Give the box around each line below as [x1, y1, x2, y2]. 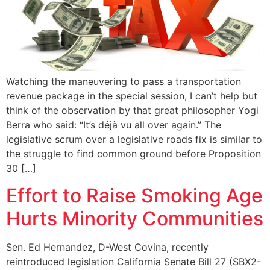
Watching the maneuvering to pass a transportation [6, 75, 241, 88]
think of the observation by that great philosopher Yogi [6, 104, 259, 117]
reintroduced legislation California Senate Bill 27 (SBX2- [6, 255, 261, 268]
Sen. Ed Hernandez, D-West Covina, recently [6, 240, 209, 253]
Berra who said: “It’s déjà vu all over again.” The [6, 119, 221, 131]
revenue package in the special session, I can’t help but [6, 90, 257, 102]
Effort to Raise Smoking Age [6, 183, 263, 207]
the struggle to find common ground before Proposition [6, 148, 261, 160]
